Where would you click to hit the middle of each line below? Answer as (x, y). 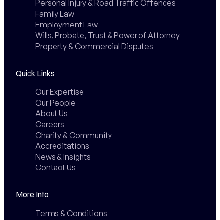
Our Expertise (59, 92)
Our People (55, 102)
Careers (50, 124)
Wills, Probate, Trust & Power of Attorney (107, 35)
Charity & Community (73, 135)
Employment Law (66, 24)
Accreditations (62, 146)
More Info (32, 194)
